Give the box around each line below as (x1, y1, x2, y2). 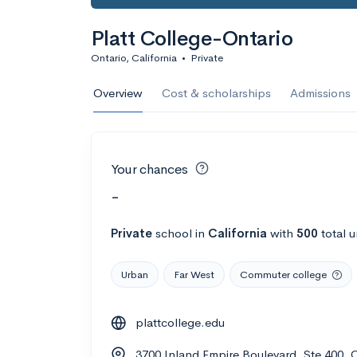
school (155, 225, 192, 241)
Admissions (290, 85, 351, 100)
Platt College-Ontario (91, 25, 293, 52)
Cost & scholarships (162, 85, 271, 100)
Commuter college (240, 267, 327, 281)
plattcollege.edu (135, 314, 225, 330)
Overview (93, 85, 143, 100)
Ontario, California (91, 51, 177, 65)
